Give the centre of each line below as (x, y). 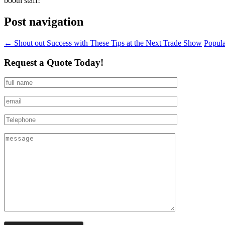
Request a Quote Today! (54, 62)
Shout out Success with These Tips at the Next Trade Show (107, 43)
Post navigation (44, 21)
